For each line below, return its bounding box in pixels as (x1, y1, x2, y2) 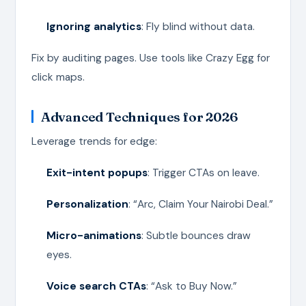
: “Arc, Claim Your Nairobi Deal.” (128, 197, 273, 211)
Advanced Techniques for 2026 (40, 108, 238, 125)
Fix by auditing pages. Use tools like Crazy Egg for (31, 51, 270, 65)
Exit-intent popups (46, 165, 148, 180)
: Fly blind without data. (141, 19, 255, 33)
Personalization (46, 197, 128, 211)
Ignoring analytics (46, 19, 141, 33)
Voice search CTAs (46, 279, 146, 293)
